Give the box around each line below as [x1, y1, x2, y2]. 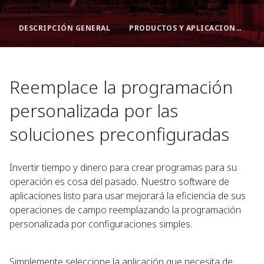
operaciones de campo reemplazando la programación [9, 203, 241, 216]
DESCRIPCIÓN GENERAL [19, 23, 111, 33]
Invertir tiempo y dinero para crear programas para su [9, 161, 237, 174]
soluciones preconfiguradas [9, 122, 229, 146]
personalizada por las [9, 98, 178, 123]
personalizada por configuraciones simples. [9, 217, 192, 230]
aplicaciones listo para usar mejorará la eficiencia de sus [9, 189, 246, 202]
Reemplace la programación [9, 75, 233, 99]
